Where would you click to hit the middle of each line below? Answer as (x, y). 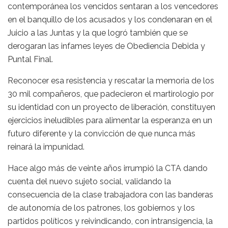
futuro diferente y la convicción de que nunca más (102, 134)
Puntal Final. (30, 60)
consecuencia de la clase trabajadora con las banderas (110, 195)
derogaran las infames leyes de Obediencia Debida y (106, 46)
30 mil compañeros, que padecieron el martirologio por (111, 94)
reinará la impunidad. (46, 147)
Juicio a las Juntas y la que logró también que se (98, 33)
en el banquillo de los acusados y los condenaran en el (110, 20)
